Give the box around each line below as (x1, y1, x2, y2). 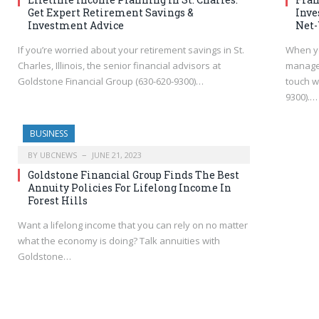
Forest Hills (28, 194, 88, 208)
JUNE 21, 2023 (92, 150, 142, 161)
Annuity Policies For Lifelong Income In (28, 181, 231, 195)
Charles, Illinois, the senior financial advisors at (18, 59, 221, 73)
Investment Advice (28, 19, 124, 33)
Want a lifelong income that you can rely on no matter (18, 219, 248, 232)
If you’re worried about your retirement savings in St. (18, 43, 244, 57)
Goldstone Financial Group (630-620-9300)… (18, 75, 204, 88)
